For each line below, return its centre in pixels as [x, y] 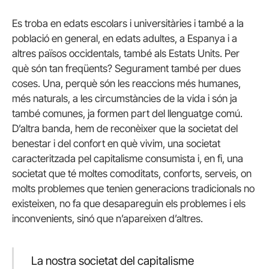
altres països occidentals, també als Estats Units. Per [126, 53]
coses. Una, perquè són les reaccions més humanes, [126, 83]
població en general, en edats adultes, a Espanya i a [125, 38]
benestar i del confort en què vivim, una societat [116, 143]
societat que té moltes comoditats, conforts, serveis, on [132, 173]
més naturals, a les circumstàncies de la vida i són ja [125, 98]
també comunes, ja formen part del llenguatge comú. [127, 113]
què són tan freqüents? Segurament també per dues [126, 68]
